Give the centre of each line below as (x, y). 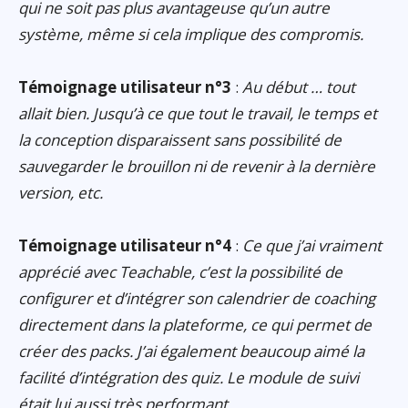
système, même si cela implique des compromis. (191, 34)
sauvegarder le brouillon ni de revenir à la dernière (197, 166)
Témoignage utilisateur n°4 (125, 245)
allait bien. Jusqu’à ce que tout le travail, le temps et (198, 113)
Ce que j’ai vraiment (312, 245)
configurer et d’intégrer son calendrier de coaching (197, 298)
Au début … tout (299, 87)
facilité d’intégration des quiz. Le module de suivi (189, 377)
